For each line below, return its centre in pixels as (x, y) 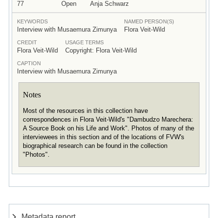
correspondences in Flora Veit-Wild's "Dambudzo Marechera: (108, 120)
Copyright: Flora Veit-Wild (101, 50)
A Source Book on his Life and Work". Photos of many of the (108, 128)
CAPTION (29, 63)
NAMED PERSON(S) (149, 21)
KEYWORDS (32, 21)
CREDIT (27, 42)
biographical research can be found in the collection (95, 146)
